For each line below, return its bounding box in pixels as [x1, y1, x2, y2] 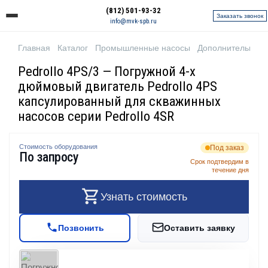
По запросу [19, 150, 79, 165]
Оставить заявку [163, 223, 235, 233]
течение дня [212, 166, 249, 173]
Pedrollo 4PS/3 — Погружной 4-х [18, 63, 196, 79]
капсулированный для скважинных [18, 93, 221, 109]
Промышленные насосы [95, 43, 190, 53]
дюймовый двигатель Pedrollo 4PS [18, 78, 217, 94]
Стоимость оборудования [19, 143, 98, 150]
